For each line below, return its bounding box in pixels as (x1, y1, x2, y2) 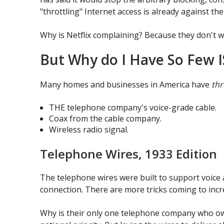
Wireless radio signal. (48, 123, 128, 135)
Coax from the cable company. (48, 112, 161, 124)
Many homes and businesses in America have (40, 79, 211, 90)
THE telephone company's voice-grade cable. (48, 101, 216, 113)
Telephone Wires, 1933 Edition (40, 145, 217, 162)
